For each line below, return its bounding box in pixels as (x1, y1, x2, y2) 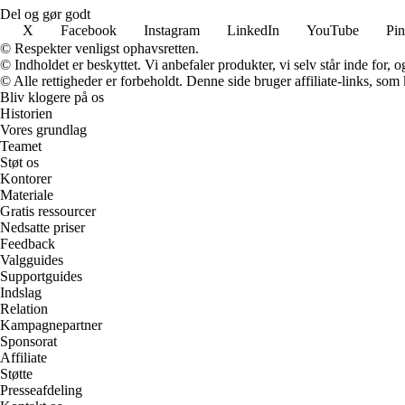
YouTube (306, 23, 359, 39)
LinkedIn (227, 23, 279, 39)
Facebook (61, 23, 117, 39)
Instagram (144, 23, 200, 39)
